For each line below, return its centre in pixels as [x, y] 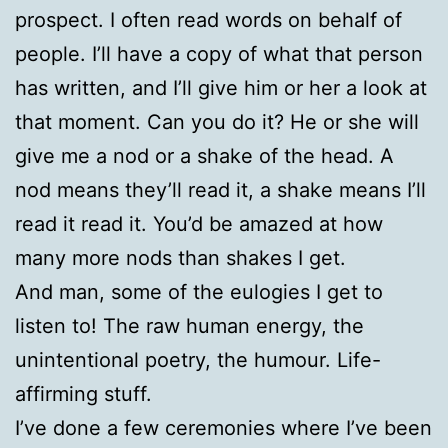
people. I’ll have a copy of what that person [219, 53]
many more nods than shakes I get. [180, 257]
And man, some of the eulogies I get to [199, 291]
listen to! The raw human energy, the [189, 325]
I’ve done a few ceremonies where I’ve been [223, 427]
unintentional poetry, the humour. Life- [198, 359]
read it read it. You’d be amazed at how [199, 223]
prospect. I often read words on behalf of [208, 19]
